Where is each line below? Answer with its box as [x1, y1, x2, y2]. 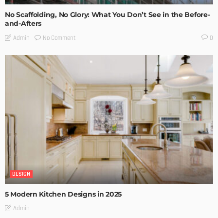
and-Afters [5, 19, 42, 28]
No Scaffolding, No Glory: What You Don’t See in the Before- [5, 10, 210, 19]
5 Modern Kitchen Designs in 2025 [5, 189, 122, 199]
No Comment [43, 34, 76, 42]
